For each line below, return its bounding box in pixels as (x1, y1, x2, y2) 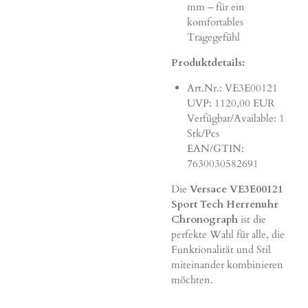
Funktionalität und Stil (171, 242, 271, 256)
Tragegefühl (186, 30, 240, 44)
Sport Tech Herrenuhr (171, 197, 278, 211)
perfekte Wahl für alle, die (171, 227, 285, 241)
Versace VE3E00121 (190, 181, 283, 196)
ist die (238, 212, 266, 226)
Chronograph (171, 212, 238, 226)
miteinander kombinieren (171, 257, 283, 272)
